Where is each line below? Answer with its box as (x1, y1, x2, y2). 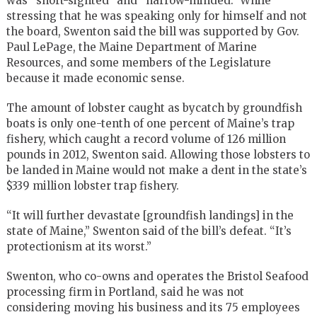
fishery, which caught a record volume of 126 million (6, 132, 286, 146)
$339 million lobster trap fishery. (6, 178, 179, 192)
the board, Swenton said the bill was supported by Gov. (6, 24, 299, 38)
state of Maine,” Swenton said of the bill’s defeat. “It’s (6, 224, 292, 238)
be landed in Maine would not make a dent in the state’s (6, 163, 307, 177)
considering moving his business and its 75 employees (6, 300, 300, 314)
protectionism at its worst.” (6, 239, 151, 253)
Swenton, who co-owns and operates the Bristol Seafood (6, 269, 309, 283)
